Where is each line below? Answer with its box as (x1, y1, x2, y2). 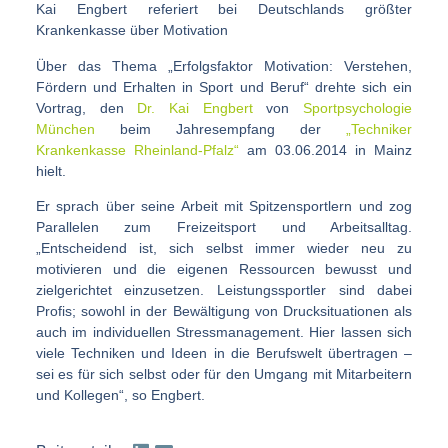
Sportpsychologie (303, 99, 413, 116)
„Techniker (346, 120, 413, 137)
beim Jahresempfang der (94, 120, 347, 137)
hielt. (35, 162, 66, 179)
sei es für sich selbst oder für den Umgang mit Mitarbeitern (35, 366, 413, 383)
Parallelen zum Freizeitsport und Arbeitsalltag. (35, 219, 413, 236)
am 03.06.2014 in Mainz (238, 141, 413, 158)
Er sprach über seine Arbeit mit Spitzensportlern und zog (35, 198, 413, 215)
